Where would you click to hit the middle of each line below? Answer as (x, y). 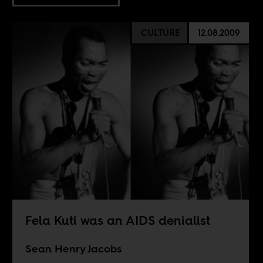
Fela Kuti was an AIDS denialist (117, 220)
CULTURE (160, 33)
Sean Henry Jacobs (73, 248)
